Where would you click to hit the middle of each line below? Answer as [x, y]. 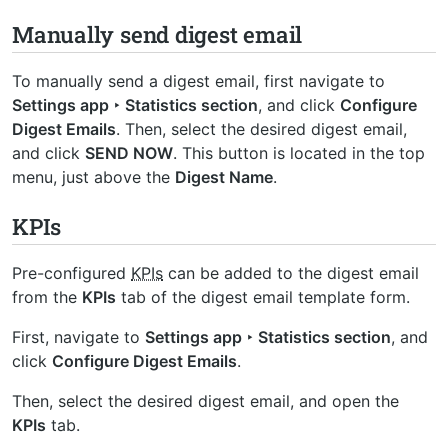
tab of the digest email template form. [263, 296]
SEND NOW [129, 152]
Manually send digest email [157, 33]
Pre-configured [71, 272]
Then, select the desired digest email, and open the [205, 400]
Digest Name [224, 176]
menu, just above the [93, 176]
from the [47, 296]
